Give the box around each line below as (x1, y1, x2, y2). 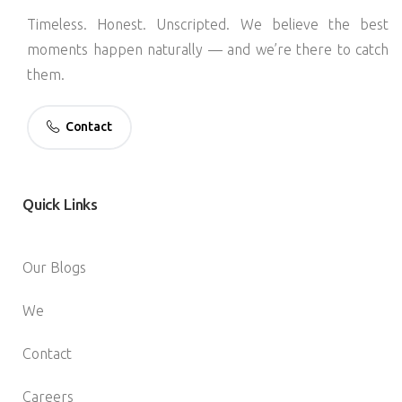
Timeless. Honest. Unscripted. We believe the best (27, 16, 389, 33)
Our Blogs (22, 259, 86, 276)
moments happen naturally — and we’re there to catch (27, 41, 389, 58)
